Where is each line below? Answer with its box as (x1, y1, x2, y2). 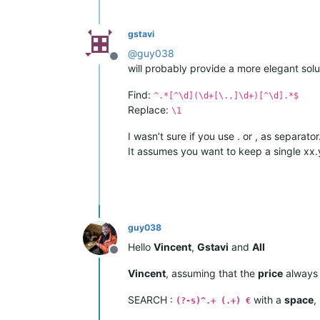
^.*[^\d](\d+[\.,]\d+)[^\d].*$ (154, 90, 299, 101)
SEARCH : (128, 293, 176, 306)
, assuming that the (166, 266, 258, 279)
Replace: (128, 103, 171, 116)
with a (251, 293, 284, 306)
